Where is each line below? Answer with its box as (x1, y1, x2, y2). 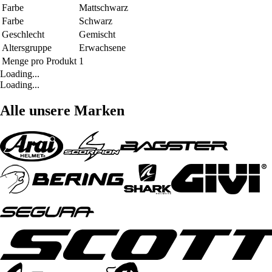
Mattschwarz (79, 2, 128, 13)
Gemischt (79, 29, 115, 40)
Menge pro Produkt (2, 56, 76, 67)
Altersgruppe (2, 42, 52, 53)
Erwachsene (79, 42, 126, 53)
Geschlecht (2, 29, 44, 40)
